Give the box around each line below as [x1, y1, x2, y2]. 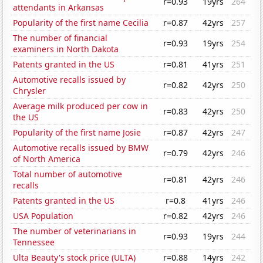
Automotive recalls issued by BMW [13, 142, 149, 154]
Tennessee [13, 237, 55, 248]
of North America [13, 153, 81, 165]
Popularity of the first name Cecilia [13, 17, 149, 29]
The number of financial [13, 32, 108, 44]
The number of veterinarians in [13, 225, 137, 237]
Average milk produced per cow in [13, 100, 149, 112]
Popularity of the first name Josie [13, 127, 141, 139]
